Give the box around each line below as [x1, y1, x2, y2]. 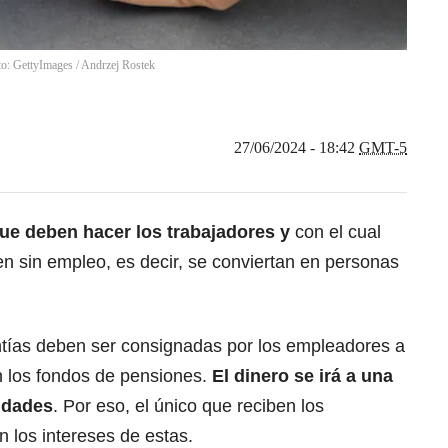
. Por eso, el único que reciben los [53, 396, 324, 417]
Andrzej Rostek [81, 58, 155, 73]
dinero [229, 366, 289, 387]
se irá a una [289, 366, 393, 387]
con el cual [290, 222, 381, 243]
